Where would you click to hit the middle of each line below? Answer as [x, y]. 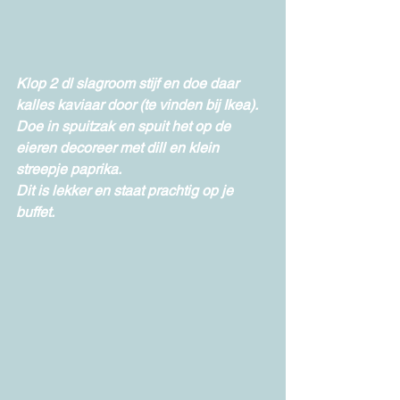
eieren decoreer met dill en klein [119, 148]
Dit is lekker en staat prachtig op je [126, 191]
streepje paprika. [69, 170]
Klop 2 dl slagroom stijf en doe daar [129, 84]
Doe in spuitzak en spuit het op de [125, 127]
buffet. [35, 212]
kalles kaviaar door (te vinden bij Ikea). [138, 105]
